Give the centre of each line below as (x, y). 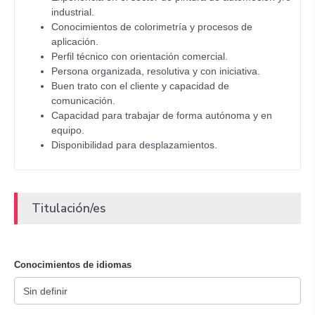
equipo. (68, 130)
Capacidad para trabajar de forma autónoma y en (162, 115)
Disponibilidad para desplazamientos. (134, 145)
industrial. (73, 12)
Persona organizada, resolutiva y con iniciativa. (156, 71)
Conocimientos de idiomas (73, 265)
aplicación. (75, 41)
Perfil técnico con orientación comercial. (140, 56)
